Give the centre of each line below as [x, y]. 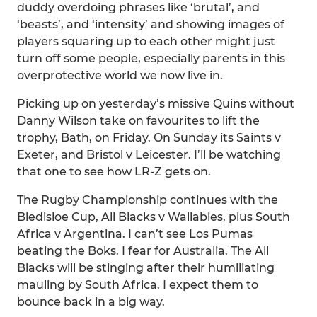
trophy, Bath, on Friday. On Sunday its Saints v [149, 138]
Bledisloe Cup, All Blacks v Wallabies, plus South [154, 217]
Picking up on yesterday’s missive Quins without [156, 104]
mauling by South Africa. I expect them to [138, 285]
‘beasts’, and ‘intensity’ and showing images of [151, 24]
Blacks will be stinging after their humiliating [146, 268]
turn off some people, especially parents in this [151, 58]
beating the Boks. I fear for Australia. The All [143, 251]
